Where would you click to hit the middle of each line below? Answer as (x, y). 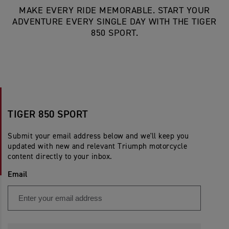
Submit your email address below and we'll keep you (98, 136)
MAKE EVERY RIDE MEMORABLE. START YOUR (114, 11)
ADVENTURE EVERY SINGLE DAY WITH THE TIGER (114, 22)
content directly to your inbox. (60, 157)
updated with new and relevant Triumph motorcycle (97, 147)
